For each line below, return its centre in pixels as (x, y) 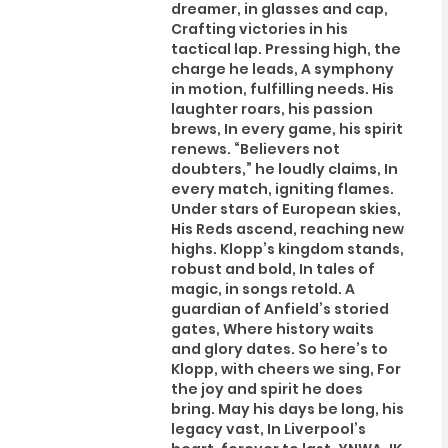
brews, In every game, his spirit (286, 128)
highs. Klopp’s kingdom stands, (287, 248)
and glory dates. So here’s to (279, 348)
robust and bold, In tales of (272, 268)
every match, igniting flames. (282, 188)
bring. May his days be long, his (287, 408)
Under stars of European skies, (285, 208)
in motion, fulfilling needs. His (282, 88)
